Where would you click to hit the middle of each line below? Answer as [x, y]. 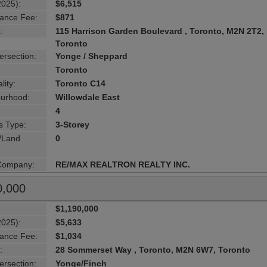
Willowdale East [88, 97]
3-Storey [73, 124]
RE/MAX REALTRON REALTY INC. [123, 164]
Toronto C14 [81, 83]
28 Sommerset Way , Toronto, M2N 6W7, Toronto [153, 249]
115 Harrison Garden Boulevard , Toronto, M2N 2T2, [160, 31]
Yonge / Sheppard [92, 56]
